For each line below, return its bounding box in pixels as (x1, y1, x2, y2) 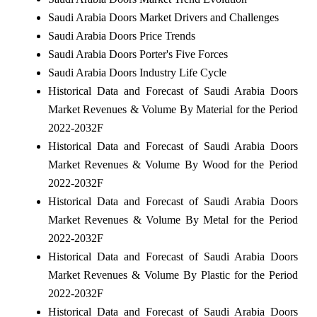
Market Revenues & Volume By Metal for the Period (47, 213, 298, 226)
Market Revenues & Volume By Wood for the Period (47, 158, 298, 171)
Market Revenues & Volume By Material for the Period (47, 103, 298, 115)
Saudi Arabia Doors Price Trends (47, 29, 195, 42)
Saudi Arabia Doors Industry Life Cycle (47, 66, 226, 79)
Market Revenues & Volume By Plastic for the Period (47, 268, 298, 281)
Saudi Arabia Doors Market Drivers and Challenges (47, 11, 279, 23)
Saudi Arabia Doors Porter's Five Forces (47, 47, 228, 60)
